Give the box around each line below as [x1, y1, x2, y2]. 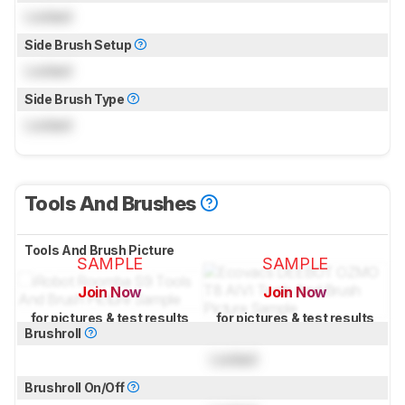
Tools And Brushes [24, 191, 201, 215]
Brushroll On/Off [24, 379, 127, 395]
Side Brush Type [24, 90, 127, 107]
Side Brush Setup [24, 36, 135, 52]
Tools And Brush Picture [24, 241, 177, 258]
